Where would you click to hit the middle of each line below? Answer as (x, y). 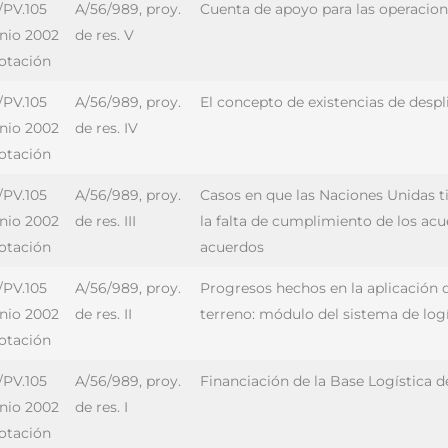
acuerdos (232, 247)
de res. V (104, 35)
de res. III (105, 221)
